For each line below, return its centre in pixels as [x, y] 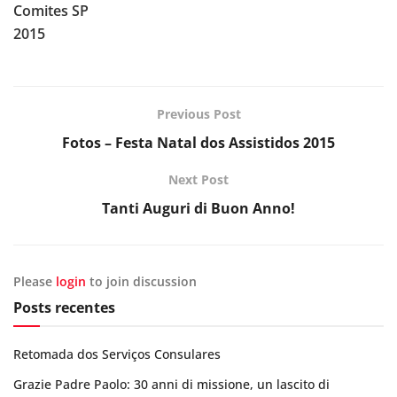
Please [35, 281]
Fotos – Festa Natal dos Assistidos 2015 [198, 142]
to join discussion [141, 281]
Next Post [198, 179]
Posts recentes [64, 307]
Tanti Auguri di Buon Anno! [198, 208]
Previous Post [198, 113]
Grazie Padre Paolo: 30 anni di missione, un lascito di [171, 384]
